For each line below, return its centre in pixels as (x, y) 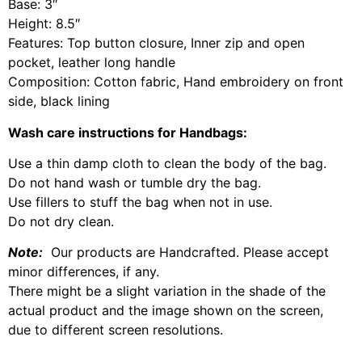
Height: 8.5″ (44, 24)
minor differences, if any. (84, 272)
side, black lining (59, 101)
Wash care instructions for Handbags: (128, 132)
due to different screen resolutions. (116, 330)
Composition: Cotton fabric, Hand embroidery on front (176, 82)
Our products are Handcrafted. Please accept (186, 253)
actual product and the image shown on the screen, (166, 311)
